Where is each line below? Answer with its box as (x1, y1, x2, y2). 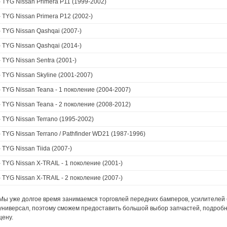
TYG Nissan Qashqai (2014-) (2, 42, 82, 49)
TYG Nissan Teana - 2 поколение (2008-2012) (2, 101, 131, 108)
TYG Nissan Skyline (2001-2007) (2, 71, 93, 79)
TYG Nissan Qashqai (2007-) (2, 27, 82, 34)
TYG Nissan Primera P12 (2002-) (2, 13, 93, 20)
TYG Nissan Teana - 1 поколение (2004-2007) (2, 86, 131, 93)
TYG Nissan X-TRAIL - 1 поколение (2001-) (2, 160, 123, 167)
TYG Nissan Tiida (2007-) (2, 145, 72, 152)
